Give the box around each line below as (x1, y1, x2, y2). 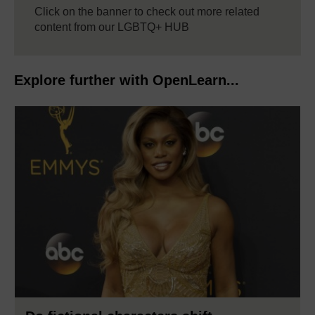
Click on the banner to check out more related (34, 6, 259, 18)
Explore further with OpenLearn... (14, 72, 239, 89)
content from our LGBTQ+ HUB (34, 21, 189, 34)
